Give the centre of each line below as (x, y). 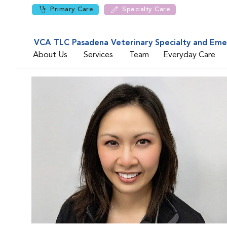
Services (98, 55)
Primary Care (72, 9)
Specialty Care (146, 9)
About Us (50, 55)
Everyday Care (189, 55)
